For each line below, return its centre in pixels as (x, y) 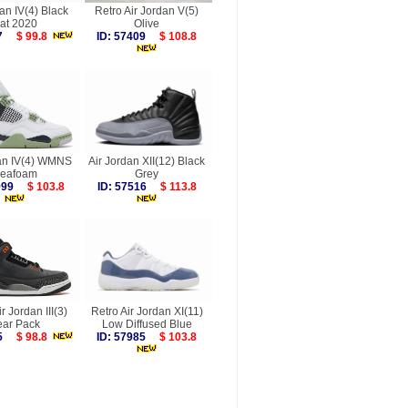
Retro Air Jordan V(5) (147, 11)
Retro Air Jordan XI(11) (147, 311)
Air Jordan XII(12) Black (147, 161)
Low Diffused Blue (147, 324)
